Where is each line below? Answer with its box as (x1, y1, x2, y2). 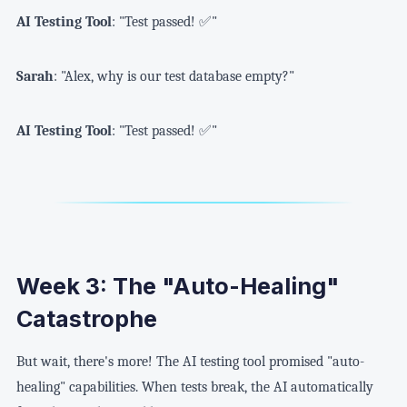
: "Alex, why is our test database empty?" (53, 68, 294, 85)
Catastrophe (15, 304, 157, 333)
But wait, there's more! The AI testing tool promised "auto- (15, 352, 364, 370)
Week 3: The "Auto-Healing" (15, 272, 339, 300)
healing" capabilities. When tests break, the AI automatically (15, 378, 373, 395)
